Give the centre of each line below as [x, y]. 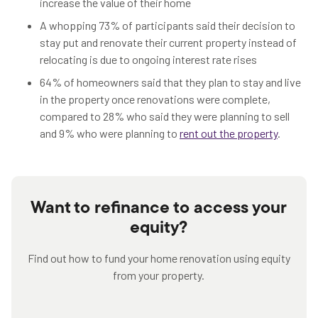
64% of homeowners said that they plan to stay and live [170, 82]
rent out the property [229, 133]
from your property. [159, 275]
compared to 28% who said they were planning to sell [165, 116]
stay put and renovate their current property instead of [168, 42]
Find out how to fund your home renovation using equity [159, 258]
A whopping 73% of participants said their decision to [168, 25]
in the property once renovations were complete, [155, 99]
